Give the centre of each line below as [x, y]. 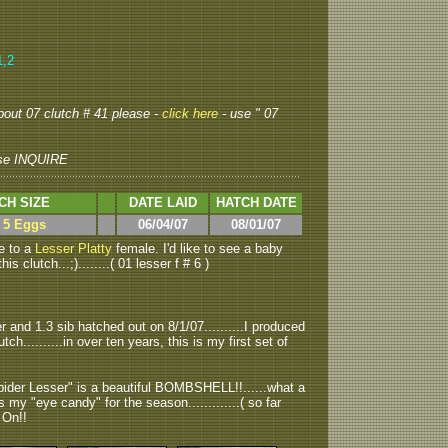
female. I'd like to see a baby [197, 248]
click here [192, 113]
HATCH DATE [256, 202]
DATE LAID [162, 202]
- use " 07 [250, 113]
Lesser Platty [73, 248]
